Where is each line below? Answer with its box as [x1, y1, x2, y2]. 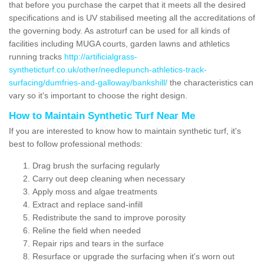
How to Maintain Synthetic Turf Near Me [9, 110, 195, 121]
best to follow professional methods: [9, 138, 143, 148]
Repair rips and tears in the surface [32, 238, 164, 248]
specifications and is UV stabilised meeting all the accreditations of [9, 12, 255, 22]
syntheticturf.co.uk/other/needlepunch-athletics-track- [9, 64, 207, 74]
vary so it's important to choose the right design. [9, 90, 187, 100]
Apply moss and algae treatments [32, 186, 157, 196]
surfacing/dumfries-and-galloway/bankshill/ [9, 77, 167, 87]
